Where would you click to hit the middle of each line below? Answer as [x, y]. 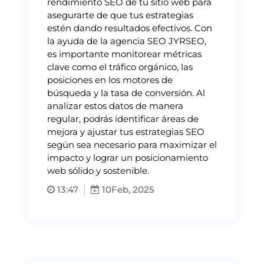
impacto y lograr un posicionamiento [128, 157]
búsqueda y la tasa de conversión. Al [126, 93]
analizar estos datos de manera [115, 105]
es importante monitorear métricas [124, 54]
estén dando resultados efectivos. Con [130, 28]
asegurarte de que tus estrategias [120, 15]
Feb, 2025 [133, 189]
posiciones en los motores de [110, 80]
